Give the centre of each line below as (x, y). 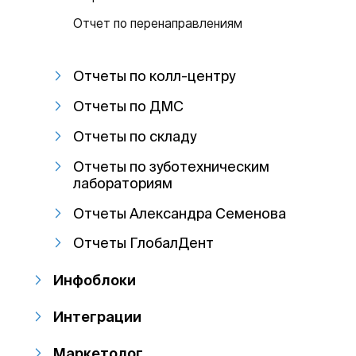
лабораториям (123, 182)
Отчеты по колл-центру (155, 76)
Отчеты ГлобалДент (144, 243)
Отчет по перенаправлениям (158, 23)
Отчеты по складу (135, 136)
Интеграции (98, 316)
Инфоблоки (95, 279)
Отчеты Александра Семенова (180, 213)
